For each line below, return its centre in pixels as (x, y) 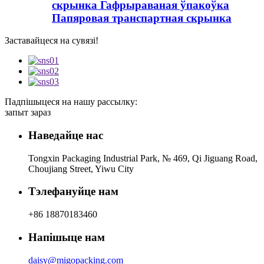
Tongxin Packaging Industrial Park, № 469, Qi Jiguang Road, (143, 158)
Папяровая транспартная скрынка (142, 18)
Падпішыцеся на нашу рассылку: (71, 102)
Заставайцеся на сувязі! (52, 41)
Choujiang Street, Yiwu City (81, 169)
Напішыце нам (67, 237)
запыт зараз (28, 113)
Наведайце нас (66, 135)
